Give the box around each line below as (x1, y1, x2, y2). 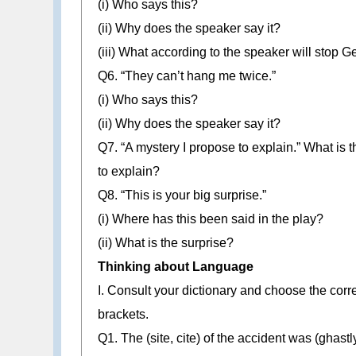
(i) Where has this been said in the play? (98, 212, 324, 226)
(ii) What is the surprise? (98, 236, 234, 250)
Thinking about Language (98, 260, 254, 274)
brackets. (98, 308, 149, 322)
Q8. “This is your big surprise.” (98, 188, 267, 203)
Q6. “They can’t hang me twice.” (98, 69, 277, 83)
